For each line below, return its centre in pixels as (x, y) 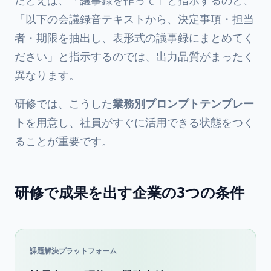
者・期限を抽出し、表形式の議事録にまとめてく (134, 37)
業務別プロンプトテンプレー (183, 103)
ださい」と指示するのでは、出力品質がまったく (134, 56)
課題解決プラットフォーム (73, 250)
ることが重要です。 (64, 140)
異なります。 (47, 74)
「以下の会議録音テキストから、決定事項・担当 (134, 18)
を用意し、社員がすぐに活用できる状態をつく (140, 122)
